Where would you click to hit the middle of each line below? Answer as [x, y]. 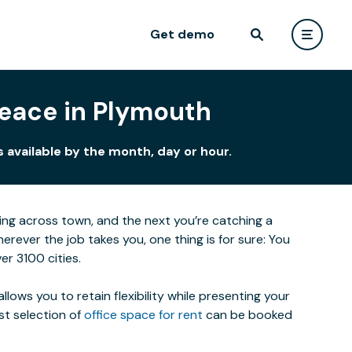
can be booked [247, 315]
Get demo [182, 34]
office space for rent [143, 315]
